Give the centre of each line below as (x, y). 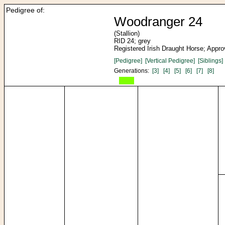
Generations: (133, 71)
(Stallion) (127, 33)
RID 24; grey (132, 41)
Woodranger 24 (158, 22)
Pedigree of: (25, 10)
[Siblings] (210, 61)
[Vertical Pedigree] (170, 61)
